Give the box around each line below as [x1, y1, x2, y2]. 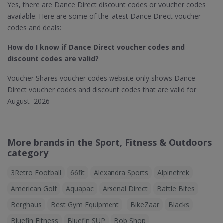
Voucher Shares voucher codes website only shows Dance [7, 73, 195, 83]
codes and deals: [7, 23, 61, 32]
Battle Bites [157, 184, 195, 193]
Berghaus [11, 200, 42, 209]
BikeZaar [130, 200, 159, 209]
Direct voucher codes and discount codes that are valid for [7, 85, 196, 94]
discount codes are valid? [7, 54, 101, 63]
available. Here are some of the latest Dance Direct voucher [7, 11, 201, 21]
